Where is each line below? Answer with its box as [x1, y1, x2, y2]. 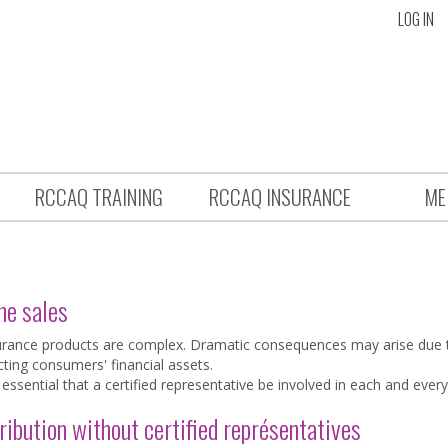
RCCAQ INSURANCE [208, 181, 351, 212]
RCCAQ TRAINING [34, 181, 163, 212]
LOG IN [398, 7, 434, 31]
